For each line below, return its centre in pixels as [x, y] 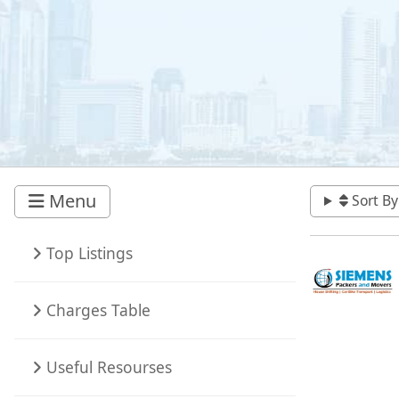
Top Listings [87, 253]
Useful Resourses [107, 367]
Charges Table [96, 310]
